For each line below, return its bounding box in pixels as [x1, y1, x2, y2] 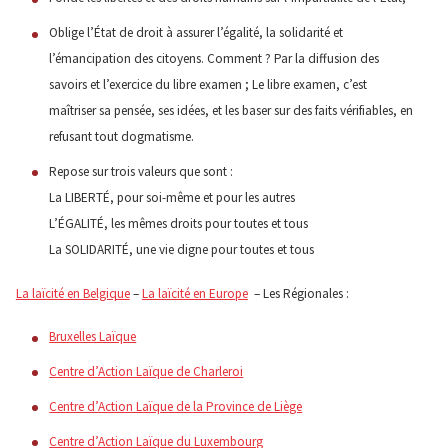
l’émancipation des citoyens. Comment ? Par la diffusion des [49, 50, 380, 68]
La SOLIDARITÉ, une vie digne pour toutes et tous [49, 241, 315, 258]
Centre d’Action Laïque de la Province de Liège [49, 397, 303, 415]
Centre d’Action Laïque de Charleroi [49, 362, 244, 380]
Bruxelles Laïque [49, 328, 137, 346]
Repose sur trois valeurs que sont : [49, 163, 234, 180]
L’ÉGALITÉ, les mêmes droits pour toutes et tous [49, 215, 309, 232]
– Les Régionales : [247, 284, 349, 302]
